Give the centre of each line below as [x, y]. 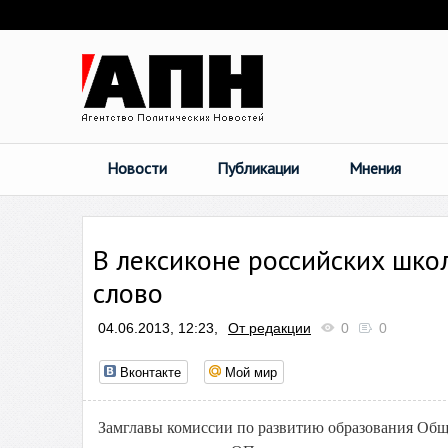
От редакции [269, 328]
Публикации [258, 168]
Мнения [375, 168]
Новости [137, 168]
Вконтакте [150, 371]
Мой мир [251, 371]
